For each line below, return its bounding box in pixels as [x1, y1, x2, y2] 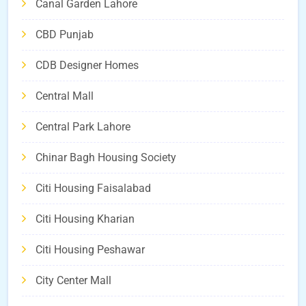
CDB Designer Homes [36, 59, 139, 72]
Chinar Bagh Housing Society [36, 151, 176, 165]
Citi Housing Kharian [36, 212, 135, 226]
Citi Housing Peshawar [36, 243, 145, 257]
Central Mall [36, 89, 94, 103]
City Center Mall [36, 274, 111, 288]
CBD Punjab [36, 28, 94, 42]
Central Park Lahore [36, 120, 130, 134]
